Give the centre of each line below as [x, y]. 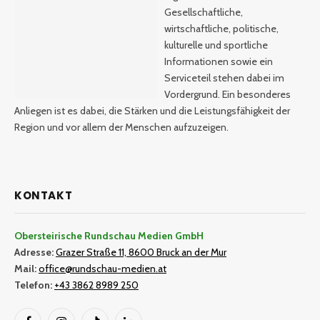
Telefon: [33, 285]
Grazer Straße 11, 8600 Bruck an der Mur [141, 252]
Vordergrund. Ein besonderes [227, 94]
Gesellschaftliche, [204, 12]
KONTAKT [44, 196]
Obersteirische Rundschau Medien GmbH [109, 236]
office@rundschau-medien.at [102, 269]
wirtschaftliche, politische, [221, 28]
